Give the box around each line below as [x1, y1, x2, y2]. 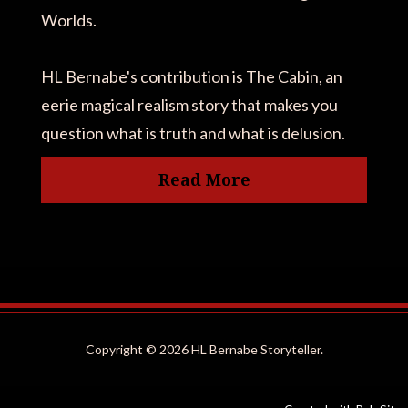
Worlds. [41, 9, 97, 30]
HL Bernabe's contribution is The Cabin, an [41, 66, 342, 87]
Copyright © [85, 341, 159, 357]
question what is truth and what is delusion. [41, 122, 345, 143]
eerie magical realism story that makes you [41, 94, 338, 115]
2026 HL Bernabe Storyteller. [158, 341, 323, 357]
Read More [158, 169, 250, 189]
